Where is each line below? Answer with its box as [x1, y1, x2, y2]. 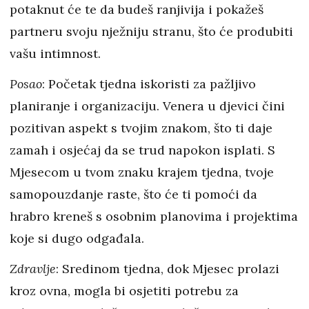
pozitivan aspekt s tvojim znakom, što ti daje [10, 120, 272, 136]
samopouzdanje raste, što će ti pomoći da [10, 186, 257, 202]
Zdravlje [10, 261, 56, 277]
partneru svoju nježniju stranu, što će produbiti [10, 23, 293, 39]
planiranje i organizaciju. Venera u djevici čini [10, 98, 285, 114]
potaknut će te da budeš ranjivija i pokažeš [10, 1, 263, 17]
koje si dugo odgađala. [10, 230, 144, 246]
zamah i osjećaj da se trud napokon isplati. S [10, 142, 275, 158]
